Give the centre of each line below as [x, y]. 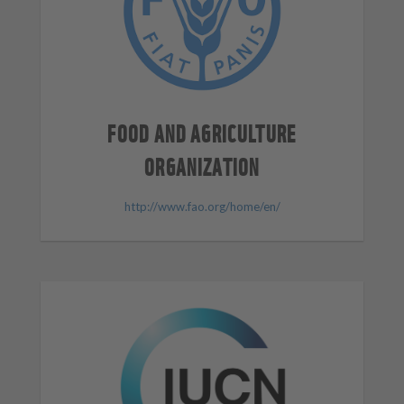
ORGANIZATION [202, 165]
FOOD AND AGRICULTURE [202, 132]
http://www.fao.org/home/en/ [202, 207]
